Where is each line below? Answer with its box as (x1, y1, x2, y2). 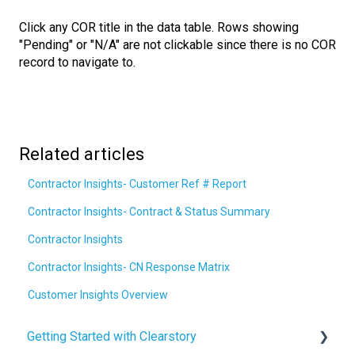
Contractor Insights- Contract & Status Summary (28, 205, 271, 219)
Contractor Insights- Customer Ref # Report (28, 177, 247, 191)
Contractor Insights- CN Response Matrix (28, 261, 231, 274)
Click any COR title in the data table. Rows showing (19, 19, 299, 35)
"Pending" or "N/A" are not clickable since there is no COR (19, 36, 336, 52)
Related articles (19, 144, 144, 165)
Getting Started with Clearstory (27, 329, 197, 345)
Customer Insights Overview (28, 288, 169, 302)
